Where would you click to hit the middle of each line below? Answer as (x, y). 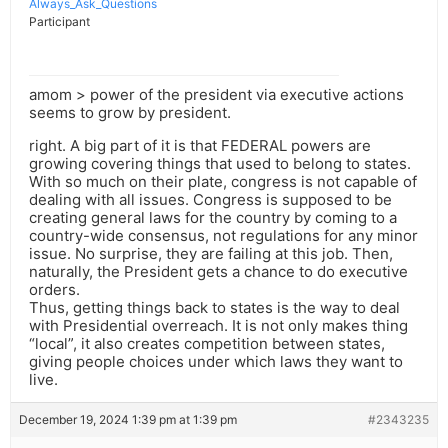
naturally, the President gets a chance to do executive (218, 272)
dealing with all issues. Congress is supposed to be (210, 200)
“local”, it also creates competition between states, (207, 344)
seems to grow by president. (130, 113)
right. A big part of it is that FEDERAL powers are (200, 146)
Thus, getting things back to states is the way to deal (214, 308)
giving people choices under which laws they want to (216, 362)
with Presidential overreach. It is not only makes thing (218, 326)
